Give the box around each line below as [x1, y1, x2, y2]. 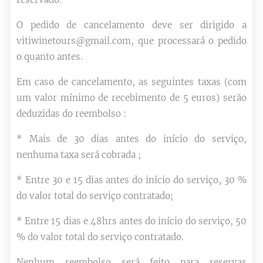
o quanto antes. [16, 51, 83, 62]
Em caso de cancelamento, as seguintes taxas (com [16, 76, 247, 87]
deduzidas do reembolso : [16, 108, 126, 119]
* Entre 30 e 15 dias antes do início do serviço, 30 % [16, 174, 247, 186]
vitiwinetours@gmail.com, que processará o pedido [16, 35, 247, 46]
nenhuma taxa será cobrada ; [16, 149, 141, 160]
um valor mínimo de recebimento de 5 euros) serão [16, 92, 247, 103]
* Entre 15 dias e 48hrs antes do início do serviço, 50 [16, 215, 247, 227]
